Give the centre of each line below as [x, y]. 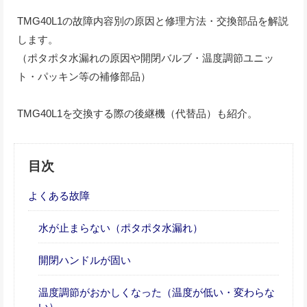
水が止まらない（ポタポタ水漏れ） [121, 228]
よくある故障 [59, 195]
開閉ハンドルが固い [85, 260]
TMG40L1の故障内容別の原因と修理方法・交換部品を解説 [153, 21]
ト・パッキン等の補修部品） [84, 76]
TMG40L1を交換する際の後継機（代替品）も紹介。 [137, 113]
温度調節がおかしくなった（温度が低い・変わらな [157, 293]
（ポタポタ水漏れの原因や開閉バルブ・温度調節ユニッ [146, 58]
